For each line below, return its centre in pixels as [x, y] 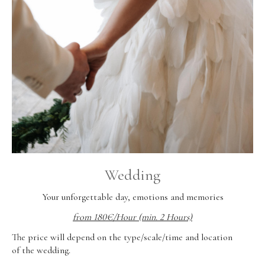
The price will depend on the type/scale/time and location [122, 237]
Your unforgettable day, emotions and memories [132, 197]
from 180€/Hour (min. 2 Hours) [132, 217]
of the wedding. [41, 251]
